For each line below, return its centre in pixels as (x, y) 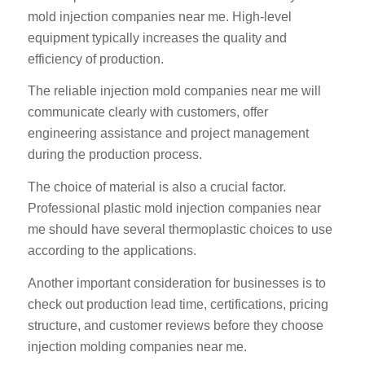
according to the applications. (112, 251)
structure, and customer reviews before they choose (175, 325)
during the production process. (114, 155)
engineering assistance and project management (168, 134)
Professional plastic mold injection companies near (174, 209)
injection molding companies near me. (137, 346)
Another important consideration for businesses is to (176, 283)
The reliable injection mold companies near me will (174, 91)
